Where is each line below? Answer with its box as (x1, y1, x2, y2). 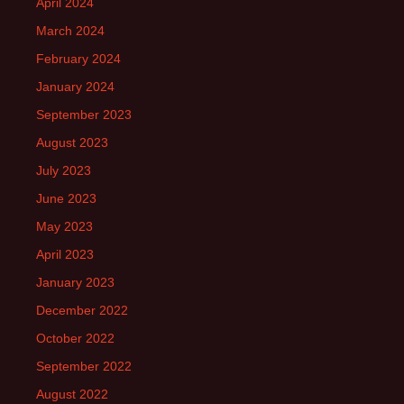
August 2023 (36, 135, 108, 151)
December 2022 (36, 303, 128, 318)
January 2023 (36, 275, 115, 290)
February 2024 (36, 51, 121, 67)
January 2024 (36, 79, 115, 95)
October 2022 (36, 331, 115, 346)
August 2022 (36, 387, 108, 402)
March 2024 (36, 23, 105, 39)
